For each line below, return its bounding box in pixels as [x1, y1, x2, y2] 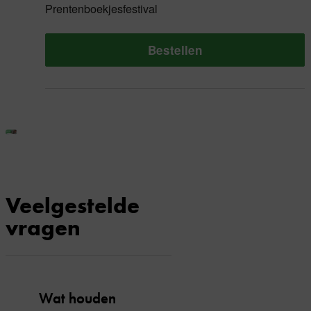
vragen [6, 212, 81, 242]
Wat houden [39, 289, 116, 308]
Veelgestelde [6, 190, 140, 220]
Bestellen [147, 41, 203, 58]
